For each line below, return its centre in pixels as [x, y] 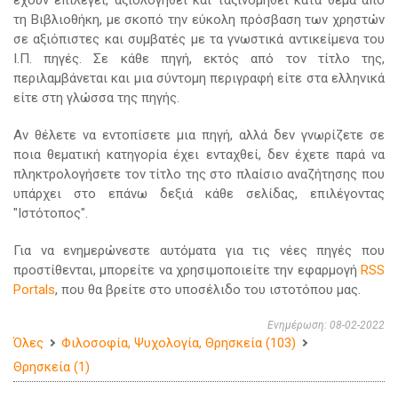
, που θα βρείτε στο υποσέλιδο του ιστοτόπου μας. [208, 290]
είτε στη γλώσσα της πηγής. [96, 98]
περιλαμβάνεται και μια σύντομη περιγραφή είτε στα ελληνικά [199, 78]
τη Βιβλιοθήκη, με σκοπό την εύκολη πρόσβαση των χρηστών [199, 20]
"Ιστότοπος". [51, 213]
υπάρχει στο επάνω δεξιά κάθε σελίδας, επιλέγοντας [199, 194]
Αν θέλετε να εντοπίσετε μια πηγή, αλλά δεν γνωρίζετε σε [199, 135]
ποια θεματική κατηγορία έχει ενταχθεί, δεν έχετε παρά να [199, 155]
